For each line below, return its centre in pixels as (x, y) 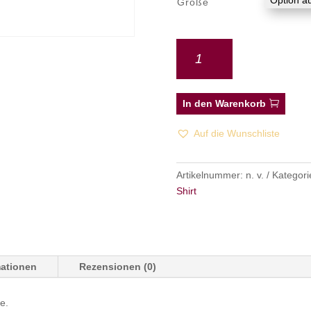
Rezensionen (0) (118, 266)
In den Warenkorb (225, 104)
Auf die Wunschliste (236, 134)
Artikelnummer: (211, 175)
